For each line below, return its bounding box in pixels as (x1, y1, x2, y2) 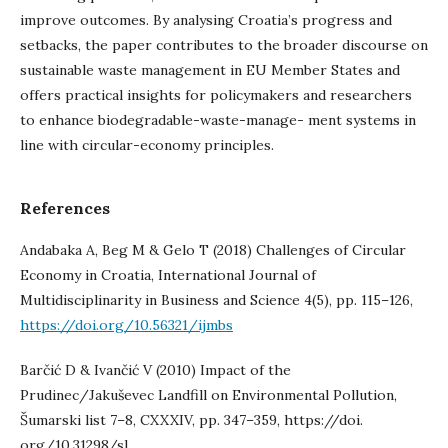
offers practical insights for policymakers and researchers (20, 86, 412, 104)
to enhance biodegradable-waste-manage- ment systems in (20, 111, 416, 129)
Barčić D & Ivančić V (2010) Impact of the (20, 361, 291, 379)
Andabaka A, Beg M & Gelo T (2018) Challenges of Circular (20, 241, 406, 259)
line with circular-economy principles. (20, 136, 274, 154)
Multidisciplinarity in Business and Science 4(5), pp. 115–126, (20, 291, 413, 309)
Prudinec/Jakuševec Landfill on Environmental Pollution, (20, 386, 397, 404)
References (20, 198, 110, 218)
